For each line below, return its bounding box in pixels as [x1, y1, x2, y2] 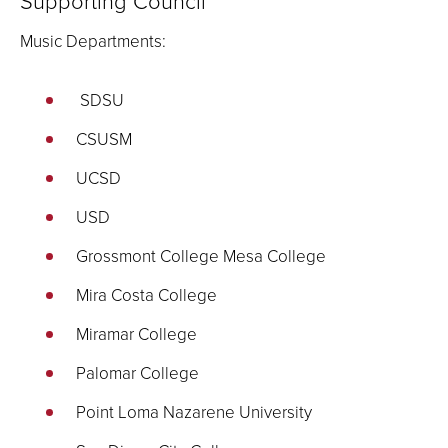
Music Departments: [20, 29, 166, 52]
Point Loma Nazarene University [76, 400, 312, 423]
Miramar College [76, 322, 197, 345]
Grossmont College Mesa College [76, 244, 326, 267]
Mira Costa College [76, 283, 217, 306]
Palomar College [76, 361, 199, 384]
